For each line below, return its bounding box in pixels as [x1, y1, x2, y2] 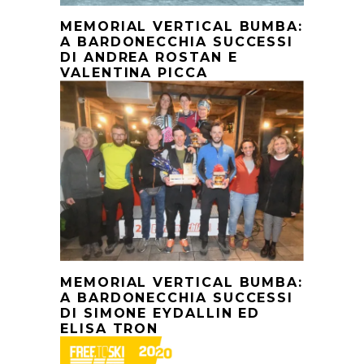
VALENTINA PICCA [60, 65, 208, 81]
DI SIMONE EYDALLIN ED [60, 305, 261, 322]
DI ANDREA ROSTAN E [60, 50, 238, 66]
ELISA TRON [60, 321, 159, 337]
